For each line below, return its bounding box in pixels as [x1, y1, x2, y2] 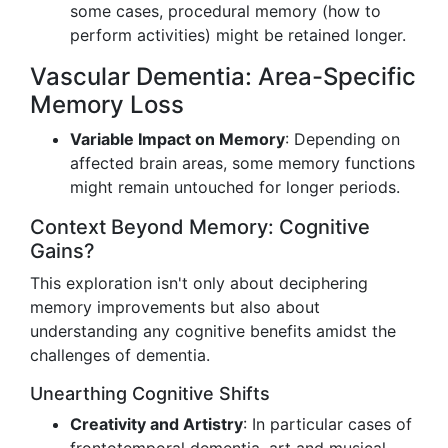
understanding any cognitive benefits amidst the [30, 321, 396, 341]
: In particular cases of [243, 414, 412, 434]
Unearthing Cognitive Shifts [30, 383, 270, 404]
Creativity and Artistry [70, 414, 243, 434]
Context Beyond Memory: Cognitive [30, 215, 370, 239]
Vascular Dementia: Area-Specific [30, 62, 416, 91]
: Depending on [285, 129, 400, 149]
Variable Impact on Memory [70, 129, 285, 149]
